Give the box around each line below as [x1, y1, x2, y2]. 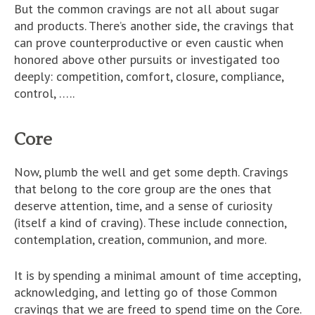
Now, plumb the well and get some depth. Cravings [14, 164, 288, 180]
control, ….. [14, 85, 75, 101]
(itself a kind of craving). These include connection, [14, 214, 286, 231]
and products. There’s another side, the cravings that [14, 18, 294, 34]
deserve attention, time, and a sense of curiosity [14, 198, 271, 214]
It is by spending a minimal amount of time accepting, [14, 267, 300, 283]
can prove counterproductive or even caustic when [14, 34, 283, 51]
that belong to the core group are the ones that [14, 181, 271, 197]
